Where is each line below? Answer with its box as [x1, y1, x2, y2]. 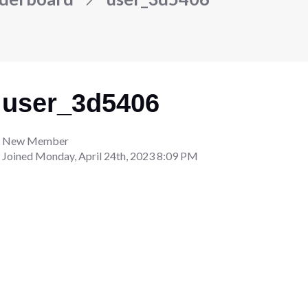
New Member [2, 133, 69, 147]
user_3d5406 [2, 88, 160, 118]
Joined [2, 148, 36, 162]
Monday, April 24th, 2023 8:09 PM [35, 148, 199, 162]
